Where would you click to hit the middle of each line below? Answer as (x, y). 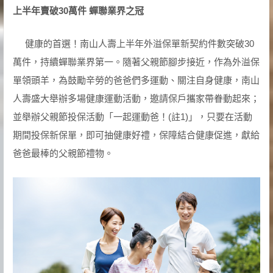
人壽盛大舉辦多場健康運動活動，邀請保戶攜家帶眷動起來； (136, 98)
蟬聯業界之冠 (116, 10)
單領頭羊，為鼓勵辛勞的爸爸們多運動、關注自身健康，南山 (136, 80)
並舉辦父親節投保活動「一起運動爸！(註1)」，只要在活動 (132, 116)
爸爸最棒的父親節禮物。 (63, 153)
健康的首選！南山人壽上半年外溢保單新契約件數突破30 (139, 43)
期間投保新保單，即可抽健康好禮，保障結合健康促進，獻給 (136, 135)
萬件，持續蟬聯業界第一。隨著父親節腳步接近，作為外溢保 (136, 62)
